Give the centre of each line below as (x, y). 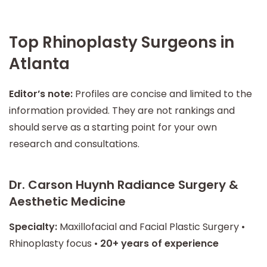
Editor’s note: (41, 94)
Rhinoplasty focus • (55, 243)
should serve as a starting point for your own (113, 127)
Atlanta (39, 63)
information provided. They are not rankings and (122, 111)
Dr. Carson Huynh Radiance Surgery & (124, 185)
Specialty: (33, 227)
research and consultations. (74, 144)
